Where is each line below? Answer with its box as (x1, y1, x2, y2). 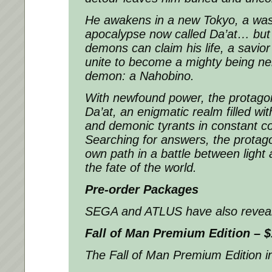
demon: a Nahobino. (85, 69, 194, 83)
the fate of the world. (85, 160, 197, 174)
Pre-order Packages (85, 182, 199, 196)
